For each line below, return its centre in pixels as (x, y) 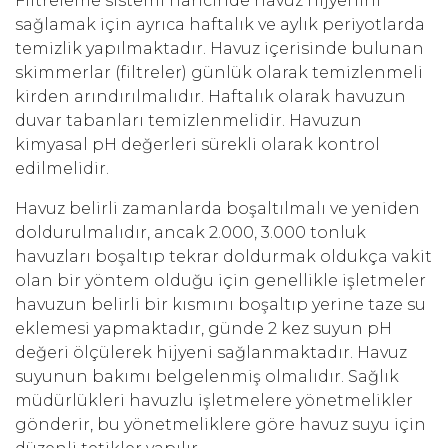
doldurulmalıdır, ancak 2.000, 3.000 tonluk (190, 233)
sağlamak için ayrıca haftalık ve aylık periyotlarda (220, 25)
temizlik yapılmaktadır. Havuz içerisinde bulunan (219, 49)
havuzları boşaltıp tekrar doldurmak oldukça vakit (223, 257)
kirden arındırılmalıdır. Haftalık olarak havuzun (210, 97)
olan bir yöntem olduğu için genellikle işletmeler (220, 281)
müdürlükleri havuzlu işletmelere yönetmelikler (214, 401)
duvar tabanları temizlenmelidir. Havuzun (188, 121)
